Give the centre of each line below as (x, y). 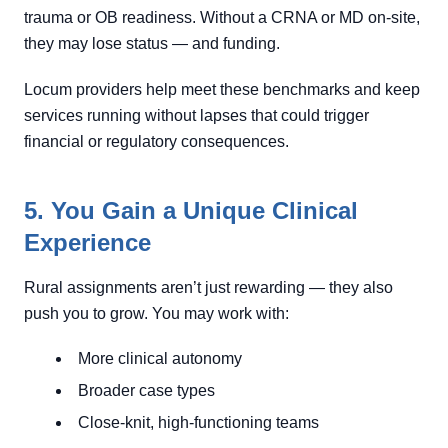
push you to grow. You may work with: (156, 313)
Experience (87, 242)
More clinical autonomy (160, 358)
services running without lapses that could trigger (196, 115)
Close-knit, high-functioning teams (198, 422)
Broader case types (146, 390)
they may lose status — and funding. (152, 43)
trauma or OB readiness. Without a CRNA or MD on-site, (222, 17)
